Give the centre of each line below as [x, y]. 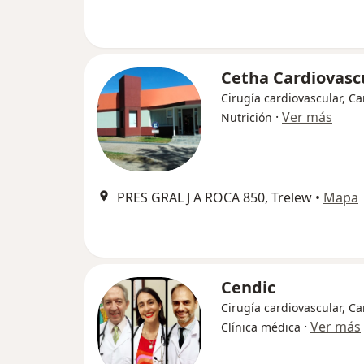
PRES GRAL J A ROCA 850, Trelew [214, 197]
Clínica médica [261, 327]
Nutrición [247, 117]
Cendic [248, 287]
